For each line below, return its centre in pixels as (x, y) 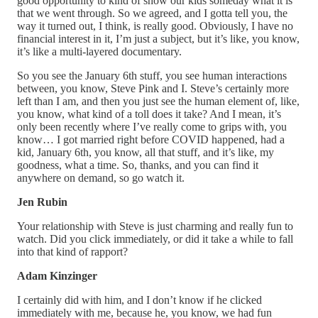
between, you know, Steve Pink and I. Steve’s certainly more (153, 88)
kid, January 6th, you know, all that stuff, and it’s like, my (146, 152)
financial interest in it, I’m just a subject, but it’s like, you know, (158, 38)
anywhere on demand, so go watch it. (101, 177)
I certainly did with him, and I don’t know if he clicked (139, 300)
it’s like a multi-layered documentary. (99, 51)
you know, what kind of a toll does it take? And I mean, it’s (149, 114)
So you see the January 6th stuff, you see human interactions (152, 75)
